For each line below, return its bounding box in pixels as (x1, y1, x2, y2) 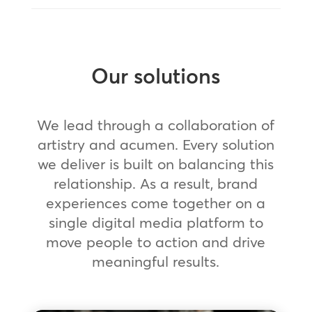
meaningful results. (92, 252, 220, 271)
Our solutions (91, 63, 221, 90)
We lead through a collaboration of (37, 116, 275, 134)
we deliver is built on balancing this (38, 155, 274, 173)
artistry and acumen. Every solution (37, 135, 274, 154)
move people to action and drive (46, 233, 266, 251)
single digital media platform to (48, 213, 263, 232)
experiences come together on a (46, 194, 266, 212)
